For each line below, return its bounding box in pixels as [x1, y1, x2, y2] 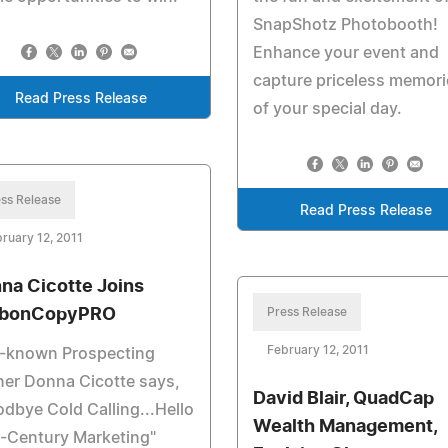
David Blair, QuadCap [252, 390, 434, 408]
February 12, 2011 [266, 344, 369, 356]
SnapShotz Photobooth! [252, 17, 438, 33]
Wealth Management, [252, 418, 437, 436]
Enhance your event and [252, 45, 439, 61]
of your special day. [252, 101, 402, 117]
